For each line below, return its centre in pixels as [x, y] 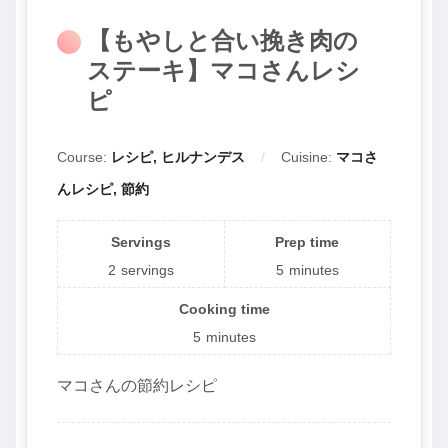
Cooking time [224, 308]
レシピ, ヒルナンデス [178, 156]
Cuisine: [308, 156]
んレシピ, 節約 [103, 188]
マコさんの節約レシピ [137, 385]
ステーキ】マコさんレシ [223, 71]
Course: [84, 156]
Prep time [307, 241]
